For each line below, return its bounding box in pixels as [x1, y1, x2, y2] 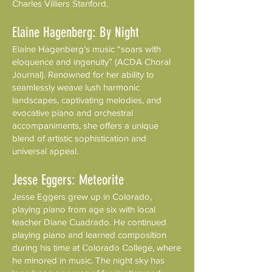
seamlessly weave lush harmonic [12, 82, 140, 92]
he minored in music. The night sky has [12, 255, 165, 265]
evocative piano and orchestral [12, 107, 133, 118]
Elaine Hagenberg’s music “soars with [12, 44, 161, 54]
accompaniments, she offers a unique [12, 120, 158, 131]
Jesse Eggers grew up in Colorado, [12, 191, 152, 202]
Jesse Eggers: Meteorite [12, 172, 124, 188]
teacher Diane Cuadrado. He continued [12, 217, 166, 227]
